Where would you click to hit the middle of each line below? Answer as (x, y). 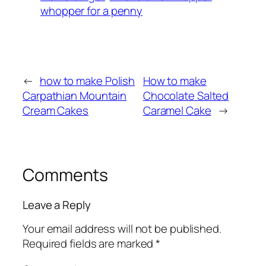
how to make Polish (87, 81)
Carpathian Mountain (75, 96)
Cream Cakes (56, 111)
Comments (66, 175)
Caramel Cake (177, 111)
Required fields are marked (89, 244)
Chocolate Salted (186, 96)
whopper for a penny (92, 11)
